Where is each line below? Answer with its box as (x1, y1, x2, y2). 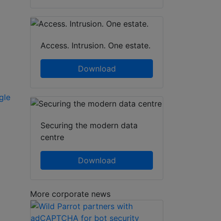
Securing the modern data (40, 120, 138, 130)
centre (40, 132, 64, 142)
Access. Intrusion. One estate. (40, 40, 150, 51)
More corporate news (30, 188, 110, 199)
